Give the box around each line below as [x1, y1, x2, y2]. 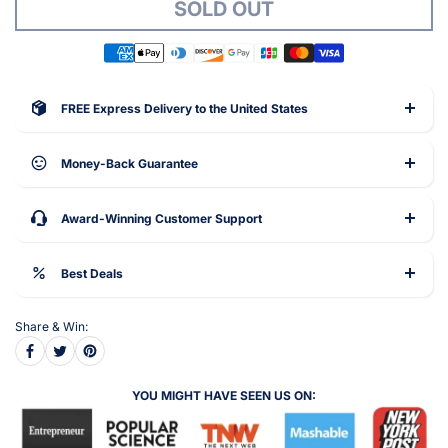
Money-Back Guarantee [61, 155, 198, 171]
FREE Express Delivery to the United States [61, 100, 308, 116]
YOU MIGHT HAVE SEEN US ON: [132, 387, 316, 403]
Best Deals [61, 265, 123, 281]
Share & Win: [15, 318, 88, 334]
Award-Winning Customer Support [61, 210, 262, 226]
